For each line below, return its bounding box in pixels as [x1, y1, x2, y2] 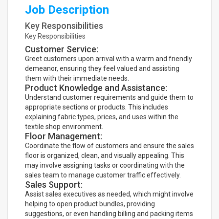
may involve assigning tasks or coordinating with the [25, 161, 185, 169]
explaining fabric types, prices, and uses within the [25, 113, 178, 121]
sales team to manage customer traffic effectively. [25, 171, 181, 179]
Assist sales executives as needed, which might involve [25, 190, 194, 198]
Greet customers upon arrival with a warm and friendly [25, 55, 192, 63]
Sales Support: [25, 179, 83, 190]
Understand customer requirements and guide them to [25, 93, 194, 101]
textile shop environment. [25, 123, 103, 131]
